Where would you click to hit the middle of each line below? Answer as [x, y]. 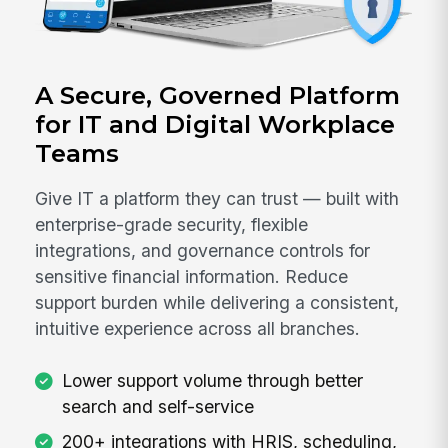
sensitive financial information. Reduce [192, 277]
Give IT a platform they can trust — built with [217, 199]
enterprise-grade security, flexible [172, 225]
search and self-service [157, 407]
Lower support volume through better [212, 381]
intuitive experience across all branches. [198, 329]
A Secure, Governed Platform [218, 95]
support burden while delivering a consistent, [217, 303]
